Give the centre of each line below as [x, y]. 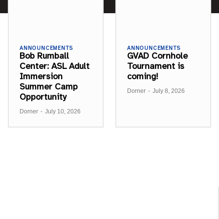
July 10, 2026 [63, 111]
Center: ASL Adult [55, 66]
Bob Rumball [44, 55]
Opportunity [43, 97]
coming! [143, 76]
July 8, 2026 [169, 91]
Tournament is [156, 66]
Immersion [41, 76]
